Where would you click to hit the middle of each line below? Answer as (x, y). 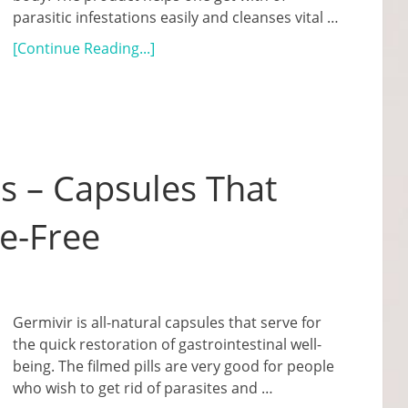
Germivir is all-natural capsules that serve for (167, 322)
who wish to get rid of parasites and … (143, 388)
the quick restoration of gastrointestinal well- (167, 344)
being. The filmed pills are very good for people (173, 366)
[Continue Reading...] (84, 48)
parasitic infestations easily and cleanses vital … (176, 17)
